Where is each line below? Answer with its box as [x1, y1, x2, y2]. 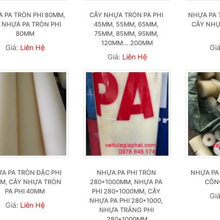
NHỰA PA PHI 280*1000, [89, 197, 164, 204]
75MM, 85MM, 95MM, [94, 30, 159, 37]
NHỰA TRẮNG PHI [99, 206, 154, 214]
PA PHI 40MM [5, 188, 45, 195]
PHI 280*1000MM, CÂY [92, 188, 161, 195]
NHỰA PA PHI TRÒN [96, 169, 156, 176]
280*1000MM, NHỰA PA [90, 178, 163, 186]
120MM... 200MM [101, 39, 153, 47]
